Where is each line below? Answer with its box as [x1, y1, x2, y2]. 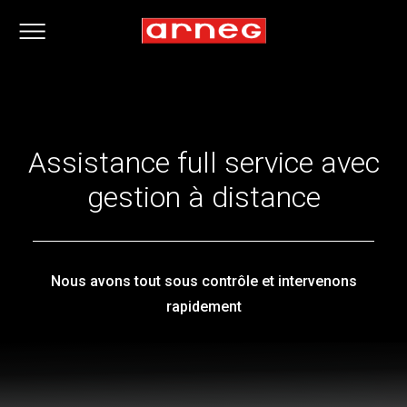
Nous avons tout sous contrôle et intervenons [50, 273, 357, 290]
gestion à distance [86, 180, 321, 214]
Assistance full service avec [27, 145, 380, 180]
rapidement [165, 298, 242, 315]
